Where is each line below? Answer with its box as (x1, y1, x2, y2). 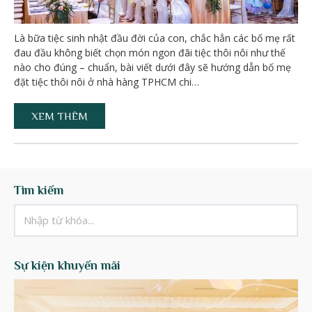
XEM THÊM (31, 110, 88, 123)
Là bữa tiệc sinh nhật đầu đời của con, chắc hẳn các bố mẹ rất (14, 31, 295, 45)
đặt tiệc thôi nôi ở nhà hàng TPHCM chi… (14, 75, 199, 89)
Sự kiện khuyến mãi (14, 258, 120, 273)
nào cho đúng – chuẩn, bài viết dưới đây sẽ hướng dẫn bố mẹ (14, 61, 291, 75)
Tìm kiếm (14, 183, 63, 198)
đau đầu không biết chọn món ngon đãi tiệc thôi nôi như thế (14, 46, 286, 60)
